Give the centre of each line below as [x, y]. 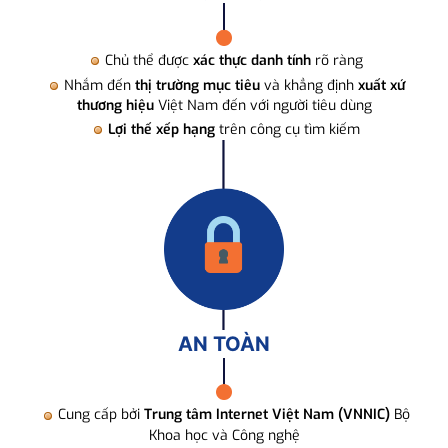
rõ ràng [337, 60]
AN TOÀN [224, 343]
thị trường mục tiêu [197, 85]
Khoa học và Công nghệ [224, 435]
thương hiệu [115, 106]
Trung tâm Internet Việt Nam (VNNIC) [267, 415]
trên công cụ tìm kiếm [287, 130]
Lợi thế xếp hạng [161, 130]
